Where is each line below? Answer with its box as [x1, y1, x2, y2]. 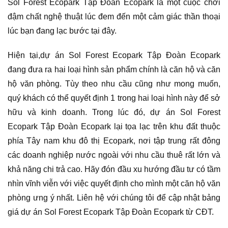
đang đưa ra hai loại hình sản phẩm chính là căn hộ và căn [8, 65, 220, 74]
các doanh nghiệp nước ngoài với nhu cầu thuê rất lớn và [8, 151, 220, 160]
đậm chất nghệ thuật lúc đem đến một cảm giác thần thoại [8, 12, 220, 21]
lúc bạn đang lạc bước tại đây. [8, 26, 117, 35]
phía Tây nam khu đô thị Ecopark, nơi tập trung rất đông [8, 136, 220, 146]
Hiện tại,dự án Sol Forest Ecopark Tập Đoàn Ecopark [8, 51, 220, 60]
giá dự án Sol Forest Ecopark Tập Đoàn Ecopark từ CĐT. [8, 208, 214, 217]
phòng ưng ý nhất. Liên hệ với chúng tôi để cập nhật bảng [8, 193, 220, 203]
